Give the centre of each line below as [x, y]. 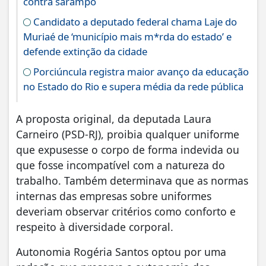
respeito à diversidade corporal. [95, 227]
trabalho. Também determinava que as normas [132, 180]
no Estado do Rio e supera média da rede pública [133, 86]
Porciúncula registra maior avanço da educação [140, 71]
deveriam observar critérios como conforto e [126, 211]
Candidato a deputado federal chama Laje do [134, 21]
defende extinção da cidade [85, 51]
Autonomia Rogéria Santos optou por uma [121, 251]
